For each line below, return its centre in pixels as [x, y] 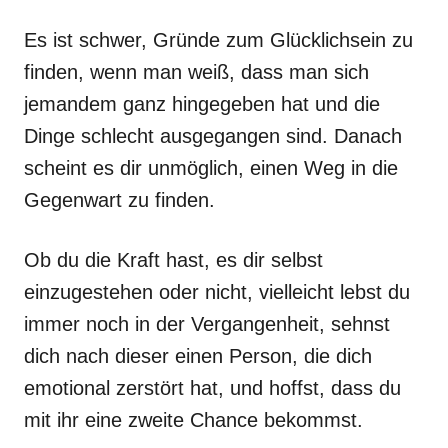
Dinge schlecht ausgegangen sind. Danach [213, 136]
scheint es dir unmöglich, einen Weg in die [211, 168]
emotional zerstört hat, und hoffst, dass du [212, 388]
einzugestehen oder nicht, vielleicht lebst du [217, 292]
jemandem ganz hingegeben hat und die [202, 104]
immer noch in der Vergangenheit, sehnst [207, 324]
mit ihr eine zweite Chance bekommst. [193, 420]
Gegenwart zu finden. [119, 200]
